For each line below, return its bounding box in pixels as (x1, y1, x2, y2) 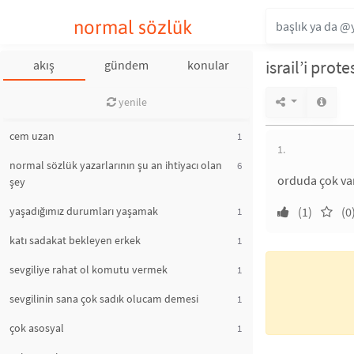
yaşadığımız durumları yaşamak (9, 204, 158, 218)
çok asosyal (9, 321, 64, 335)
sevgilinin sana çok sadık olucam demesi (9, 292, 198, 306)
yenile (115, 95, 147, 109)
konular (187, 57, 230, 73)
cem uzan (9, 129, 55, 143)
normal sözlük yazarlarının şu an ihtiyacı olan (9, 158, 222, 172)
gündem (104, 57, 149, 73)
